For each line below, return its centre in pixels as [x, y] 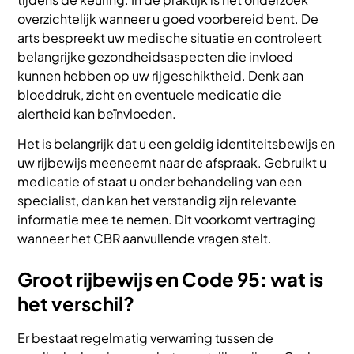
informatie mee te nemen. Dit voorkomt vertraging [167, 220]
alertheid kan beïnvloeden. [97, 113]
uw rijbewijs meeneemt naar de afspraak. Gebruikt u [172, 163]
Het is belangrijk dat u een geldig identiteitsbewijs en [177, 144]
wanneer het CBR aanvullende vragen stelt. [145, 239]
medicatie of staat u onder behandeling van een [160, 182]
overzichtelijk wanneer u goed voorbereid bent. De [168, 18]
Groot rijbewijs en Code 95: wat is [171, 279]
